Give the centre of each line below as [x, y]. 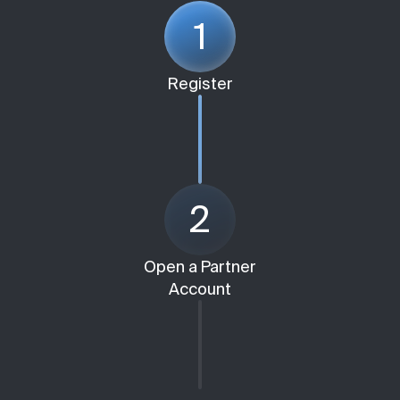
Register [200, 83]
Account [200, 288]
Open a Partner [200, 266]
